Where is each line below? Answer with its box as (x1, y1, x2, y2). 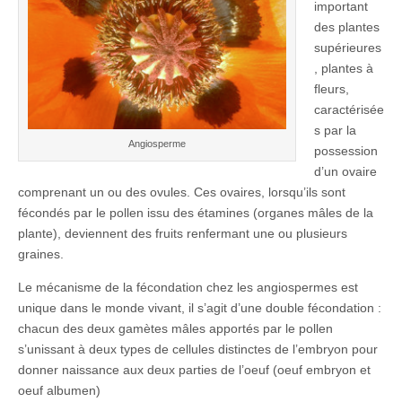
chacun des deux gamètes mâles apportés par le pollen (18, 321, 333, 336)
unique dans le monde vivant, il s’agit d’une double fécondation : (18, 301, 381, 315)
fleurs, (314, 82, 349, 96)
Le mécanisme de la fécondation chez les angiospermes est (18, 280, 358, 294)
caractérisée (314, 102, 384, 117)
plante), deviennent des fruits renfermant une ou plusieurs (18, 226, 347, 240)
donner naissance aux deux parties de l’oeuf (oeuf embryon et (18, 363, 371, 377)
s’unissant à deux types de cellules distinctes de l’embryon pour (18, 342, 378, 356)
